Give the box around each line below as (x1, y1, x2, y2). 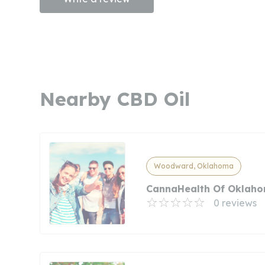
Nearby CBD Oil (40, 87, 190, 111)
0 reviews (213, 197, 257, 209)
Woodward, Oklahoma (153, 161, 234, 171)
